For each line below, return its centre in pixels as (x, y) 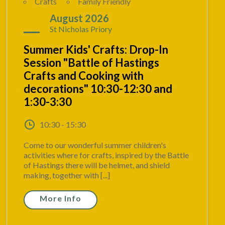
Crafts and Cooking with (84, 76)
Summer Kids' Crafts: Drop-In (96, 50)
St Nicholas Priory (81, 29)
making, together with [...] (67, 175)
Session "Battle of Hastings (92, 63)
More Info (61, 198)
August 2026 (80, 18)
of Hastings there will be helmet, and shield (97, 165)
